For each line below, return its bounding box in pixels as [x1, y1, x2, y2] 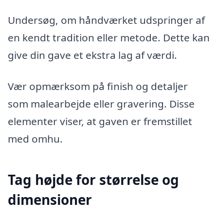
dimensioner [8, 190, 92, 209]
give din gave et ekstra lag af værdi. [8, 48, 177, 62]
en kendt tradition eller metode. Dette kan [8, 31, 210, 45]
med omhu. [8, 131, 63, 145]
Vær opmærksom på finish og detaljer [8, 79, 188, 93]
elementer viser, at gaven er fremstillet [8, 114, 192, 128]
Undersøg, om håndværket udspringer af [8, 13, 205, 27]
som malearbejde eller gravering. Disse [8, 96, 195, 110]
